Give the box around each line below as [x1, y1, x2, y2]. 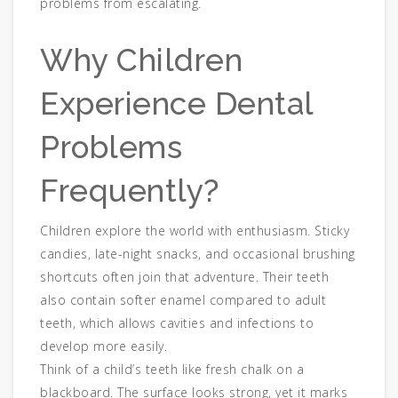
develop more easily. [40, 338, 167, 355]
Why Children [40, 42, 243, 79]
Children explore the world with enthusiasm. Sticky [40, 222, 349, 240]
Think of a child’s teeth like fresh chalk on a [40, 361, 304, 378]
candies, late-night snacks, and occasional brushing [40, 245, 355, 263]
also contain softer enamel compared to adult [40, 291, 326, 309]
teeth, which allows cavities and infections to [40, 314, 314, 332]
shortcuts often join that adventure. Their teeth [40, 268, 329, 286]
